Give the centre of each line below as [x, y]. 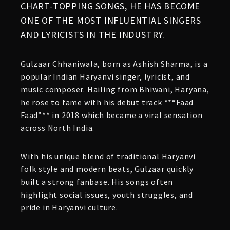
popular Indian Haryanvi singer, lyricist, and [105, 76]
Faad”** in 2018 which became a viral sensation [112, 115]
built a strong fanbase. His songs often [97, 182]
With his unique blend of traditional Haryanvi [108, 156]
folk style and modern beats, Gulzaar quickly [107, 169]
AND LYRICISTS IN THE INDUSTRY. [93, 35]
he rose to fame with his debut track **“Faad [107, 102]
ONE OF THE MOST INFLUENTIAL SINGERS [111, 20]
